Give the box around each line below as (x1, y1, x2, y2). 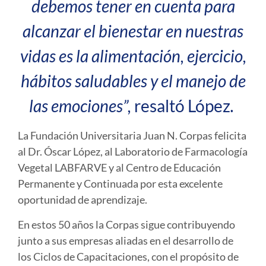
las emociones (29, 96, 123, 116)
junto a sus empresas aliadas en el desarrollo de (18, 233, 233, 247)
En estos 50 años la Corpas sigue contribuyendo (18, 217, 235, 231)
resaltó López (134, 96, 230, 116)
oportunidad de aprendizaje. (18, 193, 149, 207)
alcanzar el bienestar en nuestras (23, 21, 243, 42)
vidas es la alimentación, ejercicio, (20, 46, 246, 66)
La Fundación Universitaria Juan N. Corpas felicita (18, 129, 246, 142)
